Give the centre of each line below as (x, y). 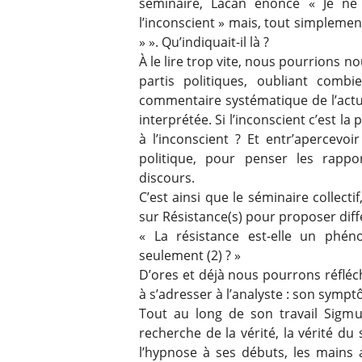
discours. (167, 177)
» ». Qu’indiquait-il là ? (204, 42)
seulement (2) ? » (190, 255)
